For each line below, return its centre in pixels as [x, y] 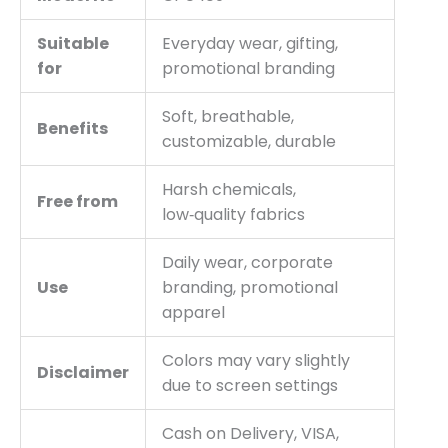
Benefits [72, 128]
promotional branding [248, 68]
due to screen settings [250, 385]
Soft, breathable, [228, 116]
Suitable [73, 43]
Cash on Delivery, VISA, [250, 433]
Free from [77, 201]
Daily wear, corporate [247, 262]
